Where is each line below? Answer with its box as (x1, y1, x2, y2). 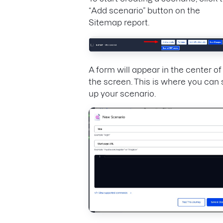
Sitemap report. (89, 17, 149, 27)
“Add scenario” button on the (89, 5, 200, 15)
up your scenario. (89, 89, 158, 99)
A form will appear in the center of (89, 65, 222, 75)
